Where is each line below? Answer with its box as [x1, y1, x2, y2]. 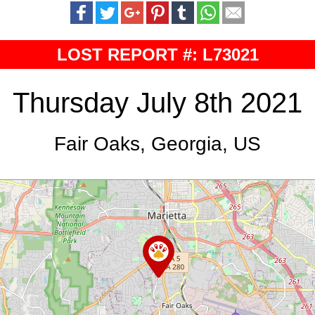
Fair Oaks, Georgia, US [54, 133, 261, 155]
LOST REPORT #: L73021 [56, 45, 259, 65]
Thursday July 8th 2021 [13, 87, 302, 119]
